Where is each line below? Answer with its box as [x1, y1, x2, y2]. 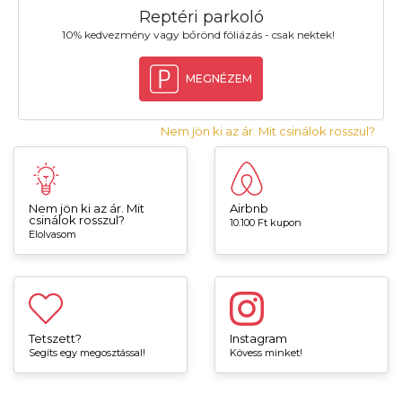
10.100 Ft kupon [230, 216, 301, 230]
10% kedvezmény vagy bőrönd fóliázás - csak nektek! [61, 28, 335, 42]
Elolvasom [29, 228, 76, 241]
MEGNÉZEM [185, 72, 252, 86]
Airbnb [230, 201, 268, 216]
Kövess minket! [230, 346, 302, 360]
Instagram [230, 331, 287, 346]
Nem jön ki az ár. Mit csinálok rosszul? [161, 124, 375, 139]
